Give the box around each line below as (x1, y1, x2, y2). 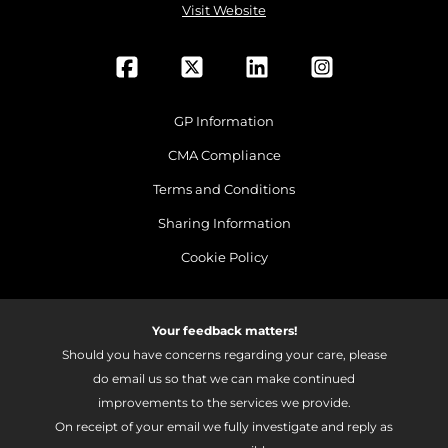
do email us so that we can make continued (93, 372, 355, 387)
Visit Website (182, 2, 266, 19)
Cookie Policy (180, 249, 268, 266)
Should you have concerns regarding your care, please (61, 348, 387, 363)
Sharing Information (157, 215, 291, 232)
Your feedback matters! (151, 324, 297, 339)
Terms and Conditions (153, 181, 295, 198)
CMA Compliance (167, 147, 281, 164)
